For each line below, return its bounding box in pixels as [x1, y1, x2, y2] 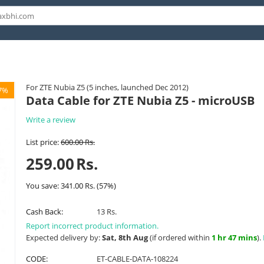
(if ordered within [148, 232, 212, 243]
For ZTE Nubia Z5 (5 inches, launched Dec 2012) [26, 82, 189, 93]
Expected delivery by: [26, 232, 102, 243]
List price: [26, 137, 59, 147]
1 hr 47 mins [212, 232, 257, 243]
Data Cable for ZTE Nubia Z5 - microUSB [26, 93, 255, 108]
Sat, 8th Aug [102, 232, 148, 243]
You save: [26, 180, 61, 191]
